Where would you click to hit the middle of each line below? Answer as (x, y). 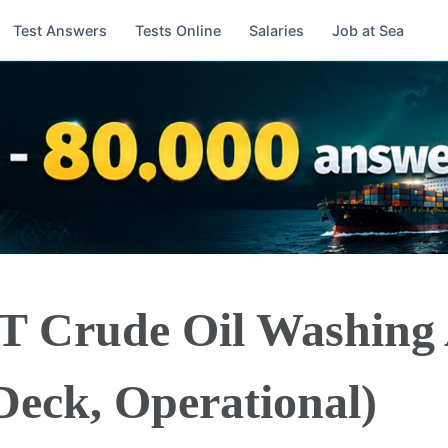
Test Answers (59, 30)
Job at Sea (367, 30)
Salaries (276, 30)
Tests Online (177, 30)
